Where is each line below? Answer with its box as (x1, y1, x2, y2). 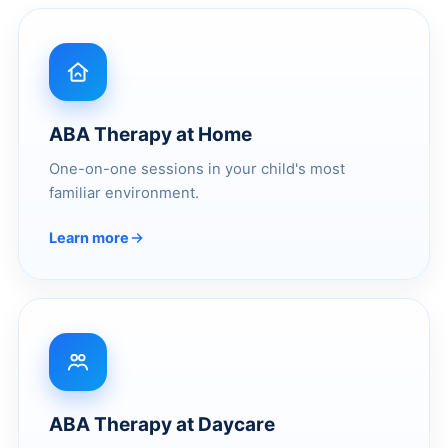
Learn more (49, 228, 129, 247)
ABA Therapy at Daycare (49, 412, 275, 436)
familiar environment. (49, 183, 199, 202)
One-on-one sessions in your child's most (49, 159, 345, 178)
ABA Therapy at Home (49, 122, 252, 146)
